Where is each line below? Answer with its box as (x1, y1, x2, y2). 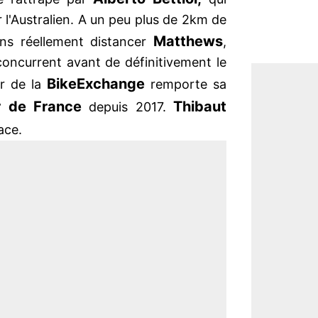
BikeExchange (47, 75, 145, 93)
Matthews (153, 33, 223, 50)
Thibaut (173, 98, 227, 116)
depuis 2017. (82, 99, 174, 115)
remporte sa (145, 77, 226, 92)
